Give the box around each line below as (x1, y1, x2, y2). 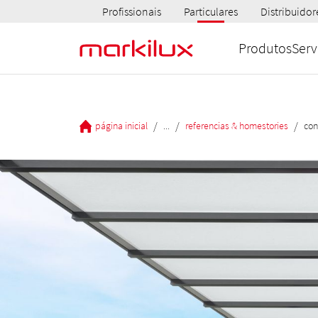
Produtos (238, 39, 292, 57)
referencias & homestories (185, 119, 288, 132)
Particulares (184, 4, 238, 18)
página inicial (95, 119, 148, 132)
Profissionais (102, 4, 161, 18)
